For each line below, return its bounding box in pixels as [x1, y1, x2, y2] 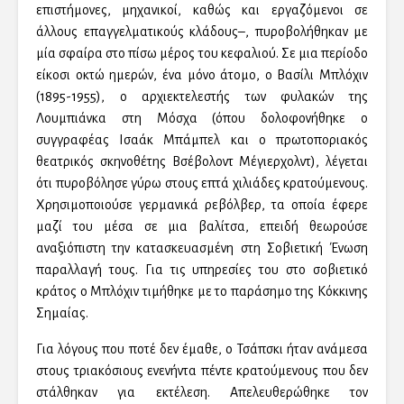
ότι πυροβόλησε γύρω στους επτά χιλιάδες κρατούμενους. [36, 176, 368, 190]
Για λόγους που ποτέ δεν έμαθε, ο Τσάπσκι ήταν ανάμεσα [36, 342, 368, 356]
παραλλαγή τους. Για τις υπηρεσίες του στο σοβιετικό [36, 262, 368, 277]
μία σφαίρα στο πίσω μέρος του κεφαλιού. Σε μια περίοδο [36, 46, 368, 60]
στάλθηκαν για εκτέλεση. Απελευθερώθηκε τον [36, 385, 368, 399]
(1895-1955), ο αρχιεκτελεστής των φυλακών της [36, 89, 368, 104]
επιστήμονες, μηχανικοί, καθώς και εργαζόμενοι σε [36, 3, 368, 17]
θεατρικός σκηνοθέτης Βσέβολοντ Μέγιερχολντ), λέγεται [36, 154, 368, 169]
